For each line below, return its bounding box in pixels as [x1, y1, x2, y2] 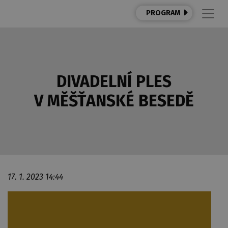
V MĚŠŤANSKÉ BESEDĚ [34, 91, 194, 110]
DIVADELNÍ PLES [56, 72, 172, 91]
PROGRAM [146, 9, 180, 17]
